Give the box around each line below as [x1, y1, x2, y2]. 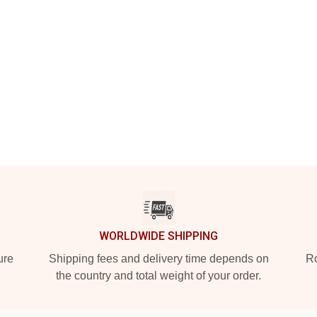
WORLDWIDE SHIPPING [99, 229, 218, 243]
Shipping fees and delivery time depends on [48, 253, 269, 265]
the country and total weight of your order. [56, 270, 261, 282]
